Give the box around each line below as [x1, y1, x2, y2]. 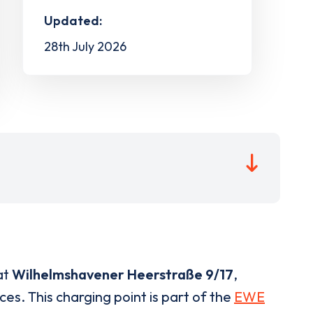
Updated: [43, 12, 102, 29]
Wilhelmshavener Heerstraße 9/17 [12, 265, 233, 283]
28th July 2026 [43, 38, 126, 54]
